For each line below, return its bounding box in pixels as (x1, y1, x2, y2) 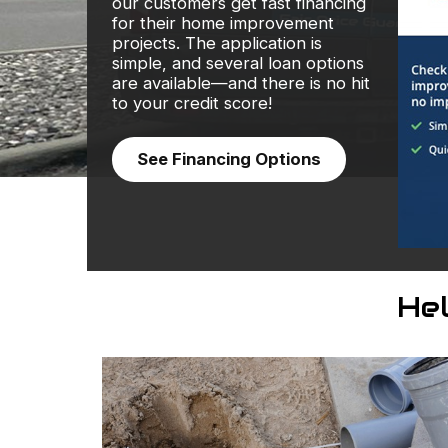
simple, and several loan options (112, 53, 364, 73)
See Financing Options (137, 149, 321, 169)
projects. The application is (112, 33, 322, 53)
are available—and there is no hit (112, 73, 370, 93)
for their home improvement (112, 13, 334, 33)
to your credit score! (112, 93, 272, 113)
